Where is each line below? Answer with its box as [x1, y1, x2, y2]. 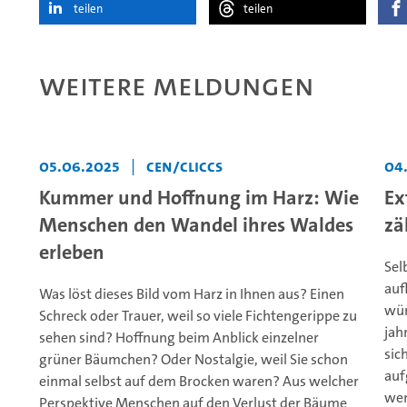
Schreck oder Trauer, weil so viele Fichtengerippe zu [39, 306, 357, 325]
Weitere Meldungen [39, 65, 314, 105]
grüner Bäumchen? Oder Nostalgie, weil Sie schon [39, 350, 348, 369]
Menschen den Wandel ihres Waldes [39, 212, 353, 238]
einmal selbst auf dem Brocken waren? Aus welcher [39, 372, 359, 391]
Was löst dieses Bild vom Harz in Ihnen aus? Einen [39, 284, 344, 303]
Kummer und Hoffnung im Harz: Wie [39, 184, 359, 211]
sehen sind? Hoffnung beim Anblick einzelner [39, 328, 319, 347]
